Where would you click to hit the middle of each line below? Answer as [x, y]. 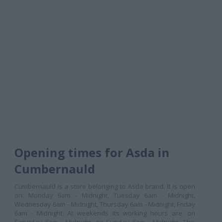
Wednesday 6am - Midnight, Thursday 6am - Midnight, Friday [105, 204]
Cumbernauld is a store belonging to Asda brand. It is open [105, 186]
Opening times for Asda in [92, 152]
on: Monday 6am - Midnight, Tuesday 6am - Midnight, [105, 195]
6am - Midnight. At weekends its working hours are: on [105, 213]
